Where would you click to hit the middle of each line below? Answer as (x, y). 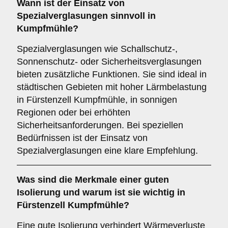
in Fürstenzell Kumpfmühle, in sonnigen (97, 100)
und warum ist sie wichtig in (123, 192)
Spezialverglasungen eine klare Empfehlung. (107, 151)
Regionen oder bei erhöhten (74, 112)
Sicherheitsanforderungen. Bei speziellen (100, 125)
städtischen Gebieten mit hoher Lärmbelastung (112, 87)
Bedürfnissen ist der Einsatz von (82, 138)
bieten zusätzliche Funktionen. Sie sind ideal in (112, 74)
